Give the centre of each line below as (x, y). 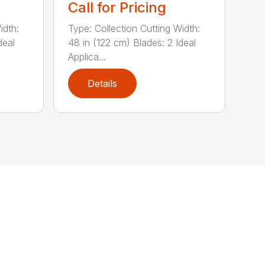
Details (103, 83)
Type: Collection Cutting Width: (134, 28)
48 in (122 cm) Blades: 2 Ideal (132, 42)
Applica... (87, 56)
